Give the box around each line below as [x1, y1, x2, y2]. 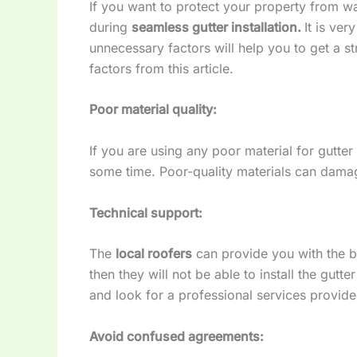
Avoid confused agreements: [89, 328, 264, 344]
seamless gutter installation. [131, 18, 304, 35]
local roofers [116, 245, 192, 262]
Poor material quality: [89, 101, 217, 118]
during [89, 18, 131, 35]
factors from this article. [89, 60, 233, 76]
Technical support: [89, 204, 202, 221]
